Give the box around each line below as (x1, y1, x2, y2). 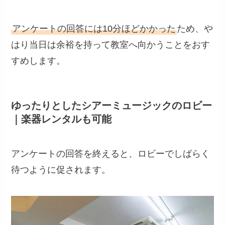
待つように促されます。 (11, 164, 111, 175)
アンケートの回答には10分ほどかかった (12, 24, 176, 34)
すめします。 (11, 56, 66, 66)
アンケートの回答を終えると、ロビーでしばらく (11, 148, 210, 159)
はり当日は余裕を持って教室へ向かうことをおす (11, 40, 210, 50)
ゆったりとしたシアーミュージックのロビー (11, 99, 212, 111)
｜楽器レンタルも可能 (11, 113, 112, 125)
